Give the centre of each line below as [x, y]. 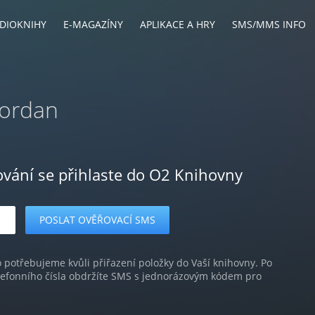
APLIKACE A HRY [178, 24]
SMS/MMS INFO [269, 24]
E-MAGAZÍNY [93, 24]
